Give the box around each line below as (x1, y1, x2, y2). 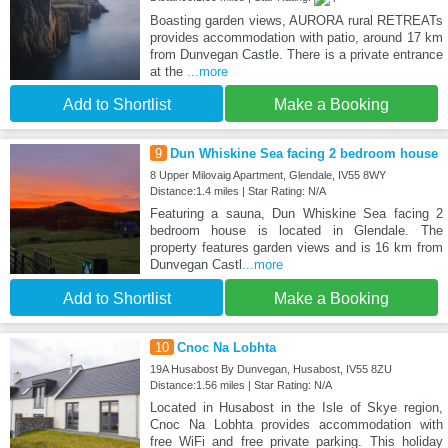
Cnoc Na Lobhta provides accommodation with (149, 417, 443, 433)
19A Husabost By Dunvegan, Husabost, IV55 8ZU (149, 363, 392, 376)
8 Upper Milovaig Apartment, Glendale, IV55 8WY (149, 169, 386, 182)
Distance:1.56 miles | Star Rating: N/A (149, 379, 332, 392)
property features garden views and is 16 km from (149, 240, 443, 256)
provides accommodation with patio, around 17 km (149, 30, 443, 46)
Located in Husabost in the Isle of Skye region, (149, 400, 443, 416)
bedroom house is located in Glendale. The (149, 223, 443, 239)
